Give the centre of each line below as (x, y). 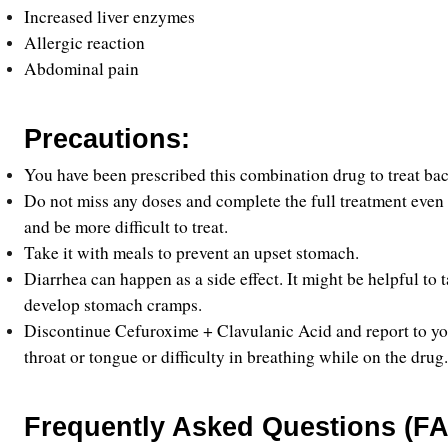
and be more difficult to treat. (126, 226)
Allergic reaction (84, 42)
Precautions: (107, 139)
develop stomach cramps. (113, 304)
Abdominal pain (81, 68)
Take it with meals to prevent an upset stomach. (191, 252)
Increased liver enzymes (109, 16)
